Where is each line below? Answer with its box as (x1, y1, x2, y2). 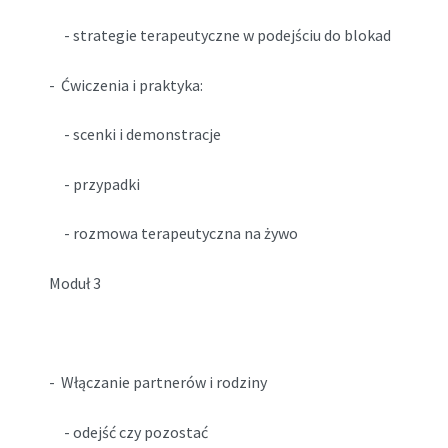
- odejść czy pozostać (48, 421, 208, 442)
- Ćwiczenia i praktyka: (48, 74, 203, 95)
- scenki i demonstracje (48, 124, 221, 145)
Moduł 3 (48, 272, 101, 293)
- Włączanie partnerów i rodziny (48, 372, 267, 393)
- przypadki (48, 173, 140, 194)
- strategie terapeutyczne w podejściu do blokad (48, 24, 391, 45)
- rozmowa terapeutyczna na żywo (48, 223, 298, 244)
